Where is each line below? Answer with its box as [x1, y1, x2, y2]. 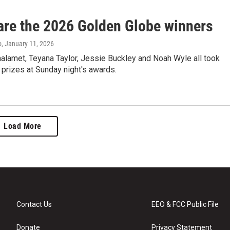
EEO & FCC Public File [151, 200, 219, 209]
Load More [4, 121, 42, 131]
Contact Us [16, 200, 52, 209]
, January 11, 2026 [2, 39, 54, 48]
